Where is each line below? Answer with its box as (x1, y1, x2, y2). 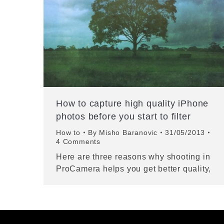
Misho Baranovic (99, 128, 158, 136)
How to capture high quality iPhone (56, 98, 209, 108)
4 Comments (56, 137, 100, 145)
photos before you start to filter (56, 111, 191, 121)
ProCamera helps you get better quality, (56, 164, 211, 173)
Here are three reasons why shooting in (56, 152, 210, 161)
